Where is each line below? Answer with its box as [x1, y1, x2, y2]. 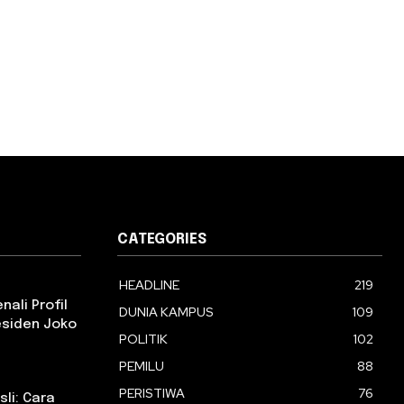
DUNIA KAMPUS [119, 304, 214, 321]
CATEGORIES [117, 232, 207, 248]
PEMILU [119, 358, 164, 375]
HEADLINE [119, 277, 179, 294]
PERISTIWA [119, 385, 185, 402]
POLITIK [119, 331, 168, 348]
